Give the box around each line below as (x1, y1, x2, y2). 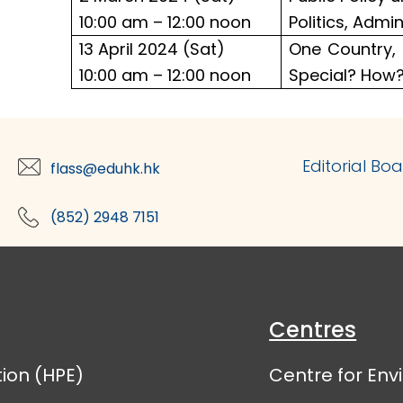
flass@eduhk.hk (50, 157, 161, 179)
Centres (269, 314, 357, 345)
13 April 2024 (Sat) (78, 37, 225, 60)
